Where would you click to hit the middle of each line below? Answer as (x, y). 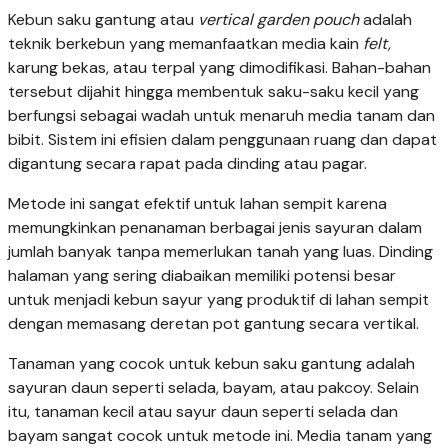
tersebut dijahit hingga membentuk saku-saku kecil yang (213, 92)
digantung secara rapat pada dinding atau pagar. (187, 164)
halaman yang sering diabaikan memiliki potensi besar (202, 276)
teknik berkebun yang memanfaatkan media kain (185, 44)
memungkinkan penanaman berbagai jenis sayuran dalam (215, 228)
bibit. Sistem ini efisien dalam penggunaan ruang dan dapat (222, 140)
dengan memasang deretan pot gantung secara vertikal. (213, 324)
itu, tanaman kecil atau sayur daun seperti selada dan (203, 412)
